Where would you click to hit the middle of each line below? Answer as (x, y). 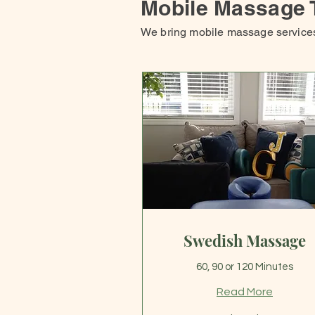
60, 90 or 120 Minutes (245, 266)
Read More (245, 291)
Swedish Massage (245, 240)
